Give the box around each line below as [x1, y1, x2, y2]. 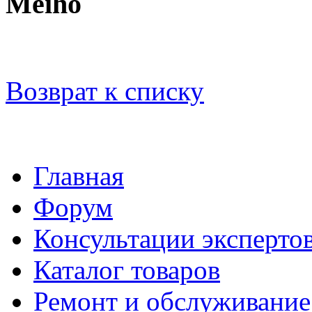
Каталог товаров [33, 255, 220, 286]
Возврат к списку [6, 76, 204, 107]
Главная [33, 161, 124, 192]
